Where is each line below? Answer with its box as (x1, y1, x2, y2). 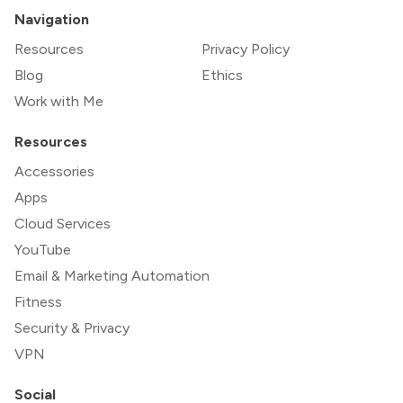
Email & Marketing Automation (14, 266, 210, 284)
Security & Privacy (14, 318, 130, 336)
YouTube (14, 240, 71, 258)
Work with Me (14, 92, 103, 110)
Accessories (14, 162, 94, 180)
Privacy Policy (201, 40, 290, 58)
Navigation (14, 10, 89, 28)
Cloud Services (14, 214, 111, 232)
